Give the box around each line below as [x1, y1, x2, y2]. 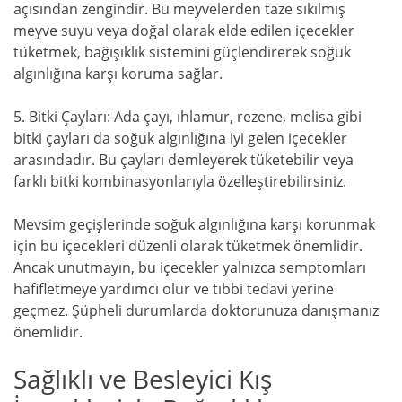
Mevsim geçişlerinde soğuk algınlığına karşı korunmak [13, 214, 375, 235]
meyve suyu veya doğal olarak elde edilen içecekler [13, 21, 354, 41]
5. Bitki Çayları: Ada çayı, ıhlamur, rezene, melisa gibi [13, 107, 362, 127]
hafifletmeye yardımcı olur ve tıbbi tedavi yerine [13, 279, 334, 300]
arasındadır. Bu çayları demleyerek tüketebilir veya [13, 150, 354, 170]
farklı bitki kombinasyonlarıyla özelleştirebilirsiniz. [13, 171, 346, 192]
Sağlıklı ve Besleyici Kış [13, 362, 272, 397]
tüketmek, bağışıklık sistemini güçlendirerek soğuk [13, 42, 351, 63]
